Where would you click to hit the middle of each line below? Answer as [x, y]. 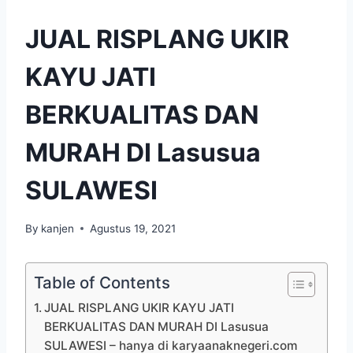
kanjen [58, 228]
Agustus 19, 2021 [133, 228]
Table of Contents [102, 282]
